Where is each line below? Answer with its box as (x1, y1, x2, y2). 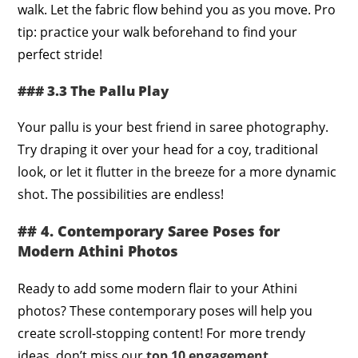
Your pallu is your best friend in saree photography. (18, 117, 329, 136)
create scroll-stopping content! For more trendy (18, 324, 306, 342)
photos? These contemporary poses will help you (18, 301, 313, 320)
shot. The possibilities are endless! (18, 185, 225, 203)
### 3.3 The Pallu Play (18, 81, 169, 100)
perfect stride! (18, 45, 103, 63)
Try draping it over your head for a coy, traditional (18, 140, 319, 158)
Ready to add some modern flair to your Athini (18, 279, 298, 297)
